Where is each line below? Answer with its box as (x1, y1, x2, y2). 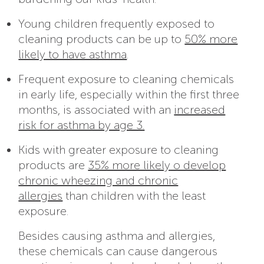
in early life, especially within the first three (18, 87, 240, 102)
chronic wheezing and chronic (18, 173, 179, 188)
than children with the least (62, 189, 206, 203)
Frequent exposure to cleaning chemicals (18, 72, 235, 87)
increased (174, 103, 226, 117)
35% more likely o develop (88, 158, 226, 173)
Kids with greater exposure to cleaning (18, 143, 219, 157)
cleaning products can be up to (18, 32, 185, 47)
